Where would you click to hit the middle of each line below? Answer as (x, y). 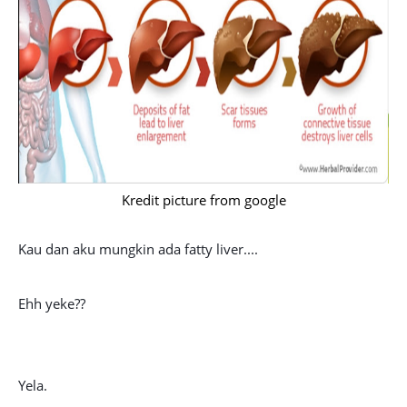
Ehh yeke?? (52, 303)
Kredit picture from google (203, 200)
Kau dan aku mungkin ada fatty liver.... (138, 249)
